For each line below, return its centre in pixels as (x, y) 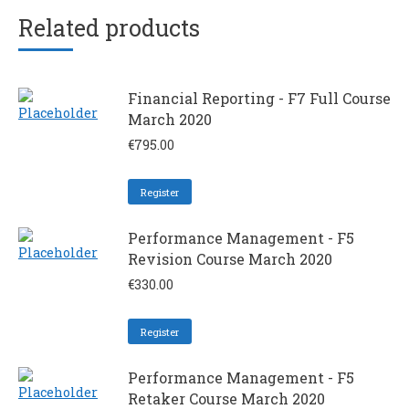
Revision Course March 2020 (230, 259)
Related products (109, 28)
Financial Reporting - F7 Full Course (259, 98)
